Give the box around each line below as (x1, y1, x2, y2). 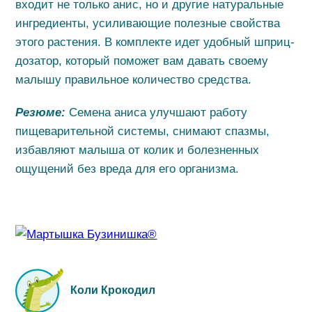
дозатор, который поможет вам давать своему (15, 54, 269, 68)
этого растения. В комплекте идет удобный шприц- (15, 36, 295, 49)
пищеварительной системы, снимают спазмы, (15, 125, 270, 138)
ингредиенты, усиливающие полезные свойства (15, 17, 281, 30)
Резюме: (15, 106, 70, 119)
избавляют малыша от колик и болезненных (15, 143, 260, 157)
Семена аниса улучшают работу (69, 106, 248, 119)
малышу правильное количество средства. (15, 73, 252, 86)
